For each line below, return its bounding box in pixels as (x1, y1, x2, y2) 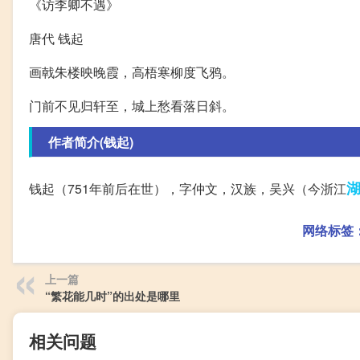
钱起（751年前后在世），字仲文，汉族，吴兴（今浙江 (29, 179, 346, 198)
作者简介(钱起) (48, 133, 133, 152)
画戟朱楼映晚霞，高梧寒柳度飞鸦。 (29, 63, 235, 82)
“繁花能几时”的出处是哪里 (45, 288, 180, 305)
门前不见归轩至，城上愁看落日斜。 (29, 96, 235, 116)
